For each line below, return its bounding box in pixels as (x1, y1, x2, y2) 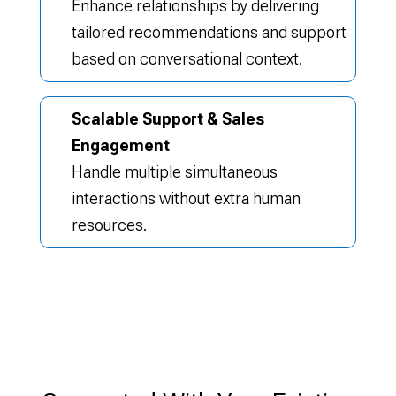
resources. (71, 216, 147, 234)
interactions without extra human (71, 189, 301, 208)
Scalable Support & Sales (71, 110, 264, 128)
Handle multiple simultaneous (71, 163, 278, 181)
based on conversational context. (71, 49, 302, 68)
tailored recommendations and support (71, 23, 346, 42)
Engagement (71, 136, 170, 155)
